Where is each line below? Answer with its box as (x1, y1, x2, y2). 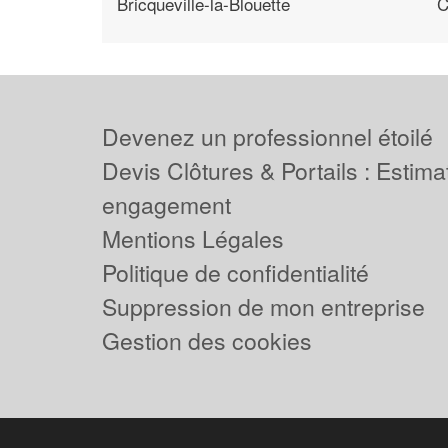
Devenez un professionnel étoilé (102, 120, 433, 153)
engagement (102, 188, 231, 221)
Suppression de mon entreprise (102, 290, 425, 323)
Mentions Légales (102, 222, 284, 255)
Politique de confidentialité (102, 256, 369, 289)
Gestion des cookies (102, 324, 312, 357)
